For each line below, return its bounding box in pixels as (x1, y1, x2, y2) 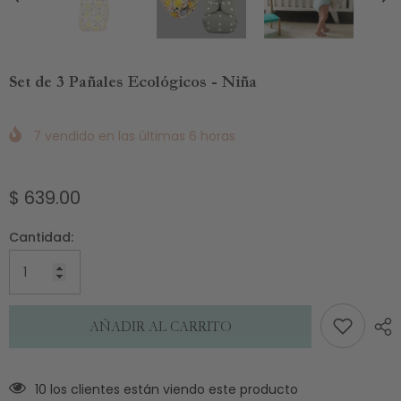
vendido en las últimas (41, 126, 189, 145)
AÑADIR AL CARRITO (89, 318, 232, 335)
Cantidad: (9, 227, 73, 246)
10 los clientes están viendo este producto (35, 380, 298, 398)
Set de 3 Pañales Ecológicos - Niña (9, 73, 257, 92)
